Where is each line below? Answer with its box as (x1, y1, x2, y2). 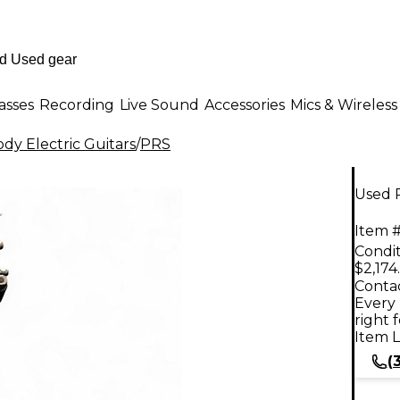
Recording (39, 96, 114, 113)
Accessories (204, 96, 285, 113)
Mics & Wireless (290, 96, 397, 113)
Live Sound (120, 96, 199, 113)
